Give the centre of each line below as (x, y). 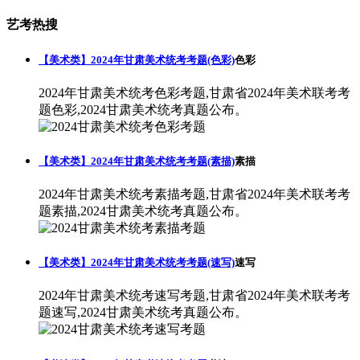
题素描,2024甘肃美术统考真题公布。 (143, 211)
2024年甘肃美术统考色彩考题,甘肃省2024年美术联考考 (194, 92)
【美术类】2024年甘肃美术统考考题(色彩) (137, 59)
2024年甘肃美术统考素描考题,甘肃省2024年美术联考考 (194, 194)
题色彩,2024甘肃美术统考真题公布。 (143, 109)
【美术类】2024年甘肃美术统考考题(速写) (137, 263)
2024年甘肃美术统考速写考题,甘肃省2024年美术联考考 (194, 296)
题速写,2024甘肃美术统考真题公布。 (143, 313)
